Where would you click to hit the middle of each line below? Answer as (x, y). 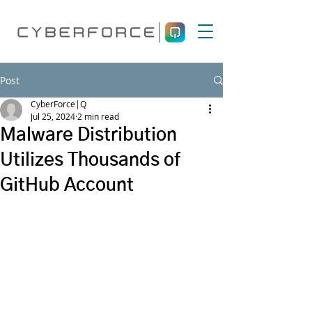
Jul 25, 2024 (53, 116)
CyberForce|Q (58, 104)
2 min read (98, 116)
